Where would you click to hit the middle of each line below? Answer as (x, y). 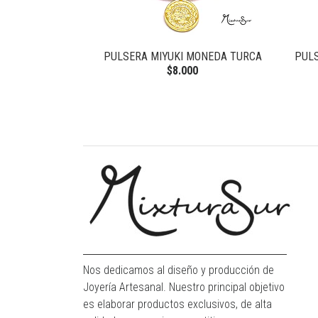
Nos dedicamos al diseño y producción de (179, 270)
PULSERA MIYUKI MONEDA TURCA (182, 57)
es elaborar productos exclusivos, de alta (177, 305)
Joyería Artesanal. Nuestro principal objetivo (184, 287)
